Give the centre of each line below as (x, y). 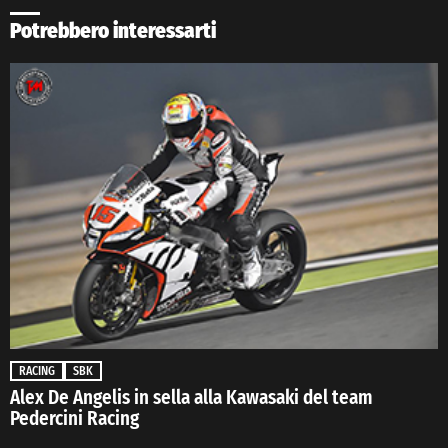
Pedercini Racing (74, 418)
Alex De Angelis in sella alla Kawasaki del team (191, 397)
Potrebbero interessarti (113, 31)
